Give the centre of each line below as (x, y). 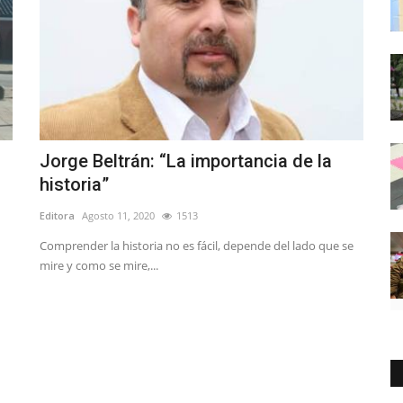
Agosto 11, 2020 (118, 216)
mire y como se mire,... (99, 266)
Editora (57, 216)
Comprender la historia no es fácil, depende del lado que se (197, 246)
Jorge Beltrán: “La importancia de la (186, 161)
